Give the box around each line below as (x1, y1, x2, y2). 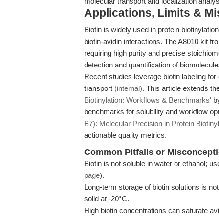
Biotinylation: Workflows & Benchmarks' (84, 96, 211, 104)
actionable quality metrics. (84, 131, 167, 139)
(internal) (114, 84, 142, 92)
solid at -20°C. (84, 195, 129, 203)
